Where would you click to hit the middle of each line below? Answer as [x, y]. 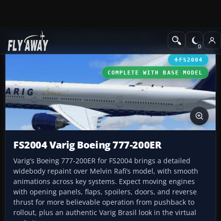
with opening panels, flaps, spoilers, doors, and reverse [105, 192]
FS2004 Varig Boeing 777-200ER [88, 145]
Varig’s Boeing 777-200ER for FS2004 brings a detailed [102, 161]
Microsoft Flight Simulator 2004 [104, 38]
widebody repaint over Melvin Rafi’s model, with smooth [106, 171]
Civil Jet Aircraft [190, 38]
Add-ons [25, 38]
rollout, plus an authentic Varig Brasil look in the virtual [105, 213]
